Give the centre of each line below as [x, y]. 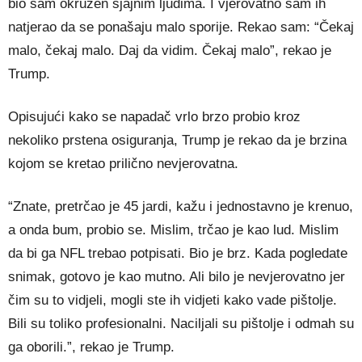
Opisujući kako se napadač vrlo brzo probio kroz [154, 117]
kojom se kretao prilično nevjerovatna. [123, 164]
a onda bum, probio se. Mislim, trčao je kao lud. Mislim [173, 230]
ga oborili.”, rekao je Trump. [91, 347]
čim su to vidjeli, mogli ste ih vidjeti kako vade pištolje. [173, 301]
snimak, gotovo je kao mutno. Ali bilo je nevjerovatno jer [177, 277]
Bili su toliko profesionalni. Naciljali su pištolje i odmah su [181, 324]
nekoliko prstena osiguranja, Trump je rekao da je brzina [177, 141]
